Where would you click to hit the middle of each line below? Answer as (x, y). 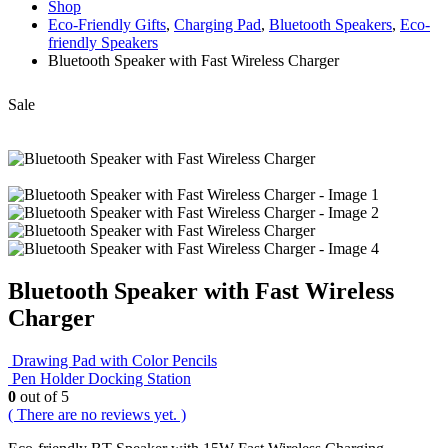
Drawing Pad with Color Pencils (114, 360)
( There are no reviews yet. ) (97, 414)
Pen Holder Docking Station (101, 378)
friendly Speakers (103, 42)
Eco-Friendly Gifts (107, 24)
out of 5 (42, 396)
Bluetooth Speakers (330, 24)
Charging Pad (217, 24)
